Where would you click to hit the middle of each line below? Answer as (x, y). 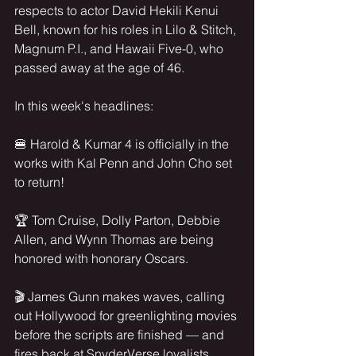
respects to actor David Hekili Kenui (118, 10)
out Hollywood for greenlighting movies (127, 315)
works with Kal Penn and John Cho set (125, 163)
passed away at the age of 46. (99, 68)
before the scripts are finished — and (121, 335)
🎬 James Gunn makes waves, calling (121, 296)
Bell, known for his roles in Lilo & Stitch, (127, 29)
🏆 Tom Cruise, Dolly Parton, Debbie (119, 220)
